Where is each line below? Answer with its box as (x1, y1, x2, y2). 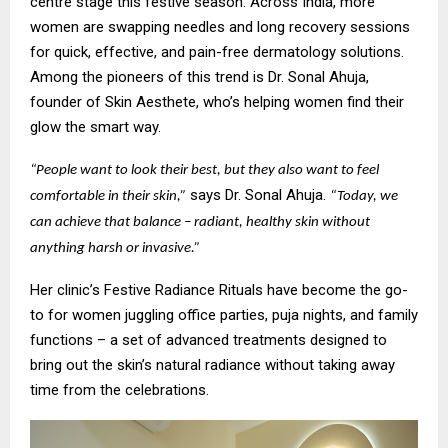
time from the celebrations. (30, 380, 209, 399)
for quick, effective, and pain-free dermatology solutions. (30, 42, 404, 61)
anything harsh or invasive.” (30, 240, 200, 256)
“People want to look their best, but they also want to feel (30, 162, 379, 178)
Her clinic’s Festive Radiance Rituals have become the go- (30, 280, 408, 299)
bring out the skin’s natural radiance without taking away (30, 355, 395, 374)
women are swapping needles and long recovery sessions (30, 17, 410, 36)
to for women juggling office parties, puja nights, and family (30, 305, 418, 324)
